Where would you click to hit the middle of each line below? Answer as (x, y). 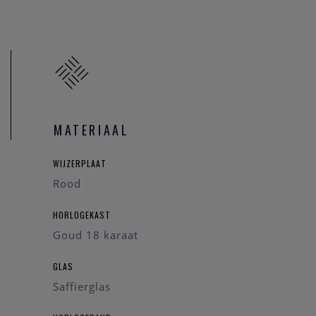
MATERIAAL (92, 130)
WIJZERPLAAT (80, 164)
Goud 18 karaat (96, 235)
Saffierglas (82, 287)
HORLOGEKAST (82, 215)
